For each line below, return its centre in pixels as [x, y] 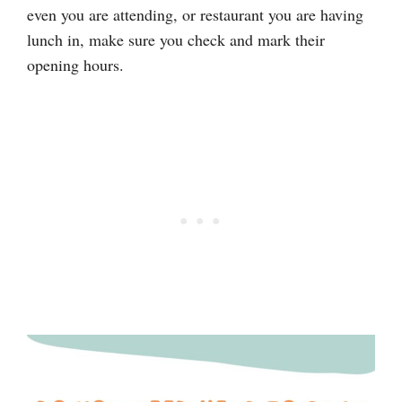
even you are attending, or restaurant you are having [195, 15]
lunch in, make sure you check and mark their [176, 40]
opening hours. [75, 65]
